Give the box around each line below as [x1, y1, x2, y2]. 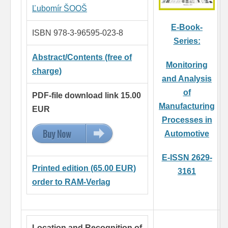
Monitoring [166, 61, 208, 70]
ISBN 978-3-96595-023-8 [32, 28, 123, 38]
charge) [32, 67, 62, 76]
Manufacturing [159, 102, 215, 111]
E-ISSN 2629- [161, 153, 212, 162]
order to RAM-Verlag [32, 178, 110, 187]
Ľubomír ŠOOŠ [32, 4, 87, 13]
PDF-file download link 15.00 [32, 91, 141, 100]
